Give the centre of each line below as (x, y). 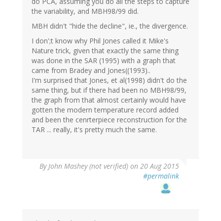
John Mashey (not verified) (88, 166)
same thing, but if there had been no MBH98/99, (109, 90)
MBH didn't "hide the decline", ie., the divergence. (110, 26)
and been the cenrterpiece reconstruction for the (109, 120)
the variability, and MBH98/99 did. (85, 11)
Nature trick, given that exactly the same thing (105, 51)
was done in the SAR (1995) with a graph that (104, 61)
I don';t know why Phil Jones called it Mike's (100, 41)
